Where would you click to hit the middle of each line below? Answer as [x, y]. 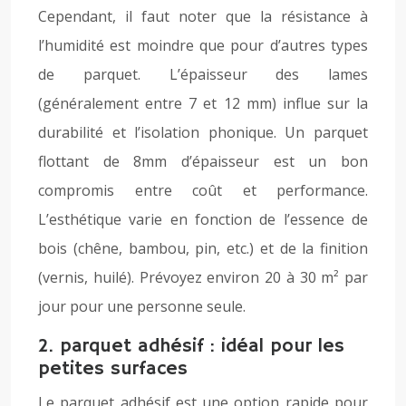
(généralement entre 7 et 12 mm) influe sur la [203, 103]
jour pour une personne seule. [142, 306]
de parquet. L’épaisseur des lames [203, 74]
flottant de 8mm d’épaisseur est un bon [203, 161]
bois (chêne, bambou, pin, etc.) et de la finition [203, 248]
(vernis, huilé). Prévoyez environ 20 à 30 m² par [203, 277]
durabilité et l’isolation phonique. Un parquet [203, 132]
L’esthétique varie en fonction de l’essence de [203, 219]
